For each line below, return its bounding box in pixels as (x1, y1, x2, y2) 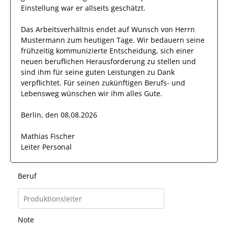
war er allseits (59, 3, 111, 13)
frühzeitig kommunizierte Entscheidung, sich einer (21, 46, 194, 55)
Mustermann (21, 35, 65, 45)
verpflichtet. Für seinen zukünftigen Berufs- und (21, 78, 185, 88)
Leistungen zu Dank (105, 67, 175, 77)
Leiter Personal (21, 142, 72, 152)
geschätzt (111, 3, 144, 13)
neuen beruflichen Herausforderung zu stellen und (21, 56, 196, 66)
